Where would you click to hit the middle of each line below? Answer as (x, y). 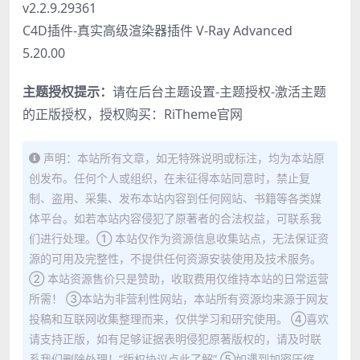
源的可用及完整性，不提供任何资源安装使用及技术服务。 (175, 259)
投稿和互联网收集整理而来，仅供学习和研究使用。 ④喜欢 (179, 319)
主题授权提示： (67, 92)
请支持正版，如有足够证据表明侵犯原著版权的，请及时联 (175, 339)
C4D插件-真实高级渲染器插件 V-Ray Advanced (157, 31)
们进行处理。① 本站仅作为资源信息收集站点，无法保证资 (179, 239)
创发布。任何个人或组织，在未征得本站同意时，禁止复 (170, 178)
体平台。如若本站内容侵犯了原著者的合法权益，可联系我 (175, 219)
